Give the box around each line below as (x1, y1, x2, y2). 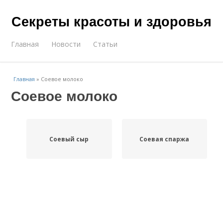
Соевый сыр (49, 134, 89, 143)
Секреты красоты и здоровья (11, 11, 212, 30)
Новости (51, 39, 81, 49)
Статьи (93, 39, 118, 49)
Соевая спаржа (139, 134, 190, 143)
